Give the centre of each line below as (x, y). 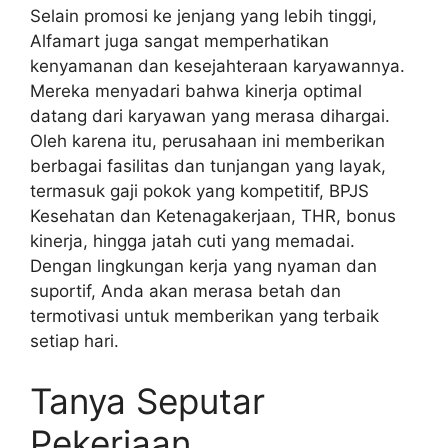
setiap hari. (74, 341)
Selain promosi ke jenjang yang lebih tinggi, (203, 16)
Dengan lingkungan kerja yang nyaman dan (203, 266)
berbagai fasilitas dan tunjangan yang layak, (208, 166)
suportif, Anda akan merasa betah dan (185, 291)
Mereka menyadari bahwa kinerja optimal (196, 91)
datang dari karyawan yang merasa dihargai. (210, 116)
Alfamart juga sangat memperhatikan (179, 41)
